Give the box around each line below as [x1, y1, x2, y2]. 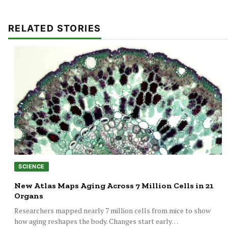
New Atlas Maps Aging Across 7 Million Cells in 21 [14, 180, 214, 190]
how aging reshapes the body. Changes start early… [14, 216, 178, 226]
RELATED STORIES [8, 23, 101, 34]
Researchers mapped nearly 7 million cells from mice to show [14, 205, 211, 215]
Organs [14, 190, 43, 201]
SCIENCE [18, 162, 45, 170]
